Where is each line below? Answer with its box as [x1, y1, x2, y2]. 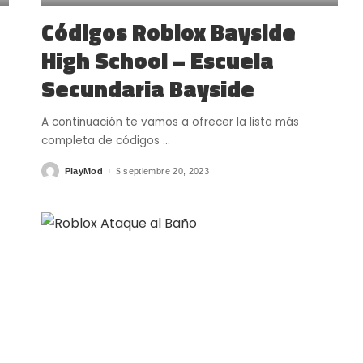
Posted [40, 169, 72, 179]
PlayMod [64, 165, 104, 176]
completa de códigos [41, 133, 163, 149]
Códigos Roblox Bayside [41, 15, 296, 50]
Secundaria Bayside [41, 71, 254, 107]
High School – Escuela [41, 43, 274, 79]
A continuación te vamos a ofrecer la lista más [41, 114, 299, 130]
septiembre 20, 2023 [123, 165, 209, 176]
